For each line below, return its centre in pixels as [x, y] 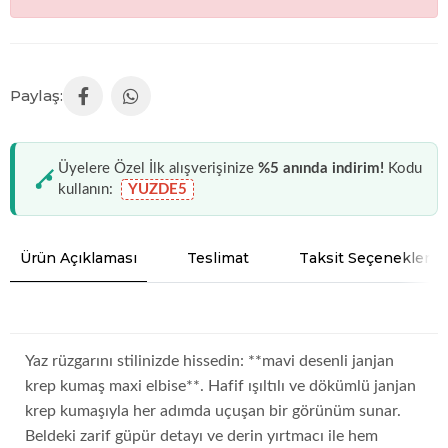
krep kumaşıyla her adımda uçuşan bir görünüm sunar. [213, 411]
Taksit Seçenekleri [366, 258]
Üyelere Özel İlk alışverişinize [158, 169]
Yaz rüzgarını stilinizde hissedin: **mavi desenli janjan [209, 361]
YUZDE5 [157, 190]
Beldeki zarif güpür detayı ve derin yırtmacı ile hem [201, 436]
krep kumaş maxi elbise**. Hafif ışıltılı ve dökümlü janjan [220, 386]
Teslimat [218, 258]
